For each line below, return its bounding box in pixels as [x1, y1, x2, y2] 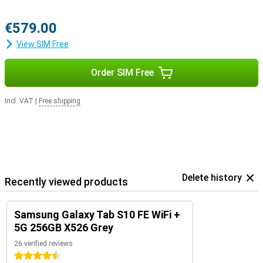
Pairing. [5, 1, 32, 11]
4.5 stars [14, 251, 48, 261]
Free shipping [39, 97, 80, 105]
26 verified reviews [14, 240, 73, 248]
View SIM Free [16, 39, 69, 49]
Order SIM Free [90, 67, 154, 78]
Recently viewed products [5, 176, 128, 188]
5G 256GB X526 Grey [14, 221, 113, 234]
